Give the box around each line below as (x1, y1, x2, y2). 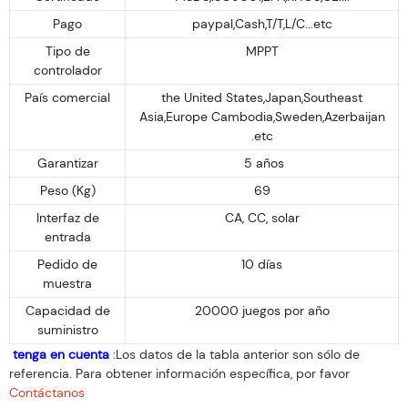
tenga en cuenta (9, 345, 113, 362)
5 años (240, 154, 284, 171)
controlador (33, 61, 102, 78)
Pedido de (37, 255, 97, 272)
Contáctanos (9, 383, 85, 401)
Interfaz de (36, 209, 99, 226)
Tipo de (45, 42, 90, 59)
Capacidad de (25, 301, 110, 319)
